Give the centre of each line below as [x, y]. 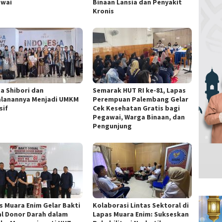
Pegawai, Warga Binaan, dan [139, 117]
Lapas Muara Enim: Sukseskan [141, 214]
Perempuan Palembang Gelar [141, 99]
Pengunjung [112, 126]
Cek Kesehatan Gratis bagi [137, 108]
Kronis [104, 11]
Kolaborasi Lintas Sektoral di [141, 205]
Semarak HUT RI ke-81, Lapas [139, 90]
